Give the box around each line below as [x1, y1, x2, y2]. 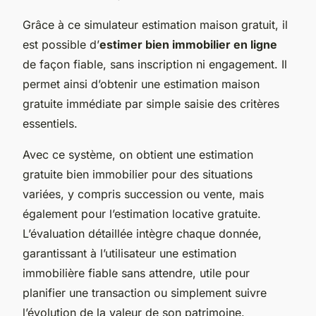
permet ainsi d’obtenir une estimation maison [23, 76, 260, 91]
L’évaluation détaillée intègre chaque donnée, [23, 226, 262, 241]
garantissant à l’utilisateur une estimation [23, 245, 236, 260]
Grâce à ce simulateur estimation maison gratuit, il [23, 17, 288, 32]
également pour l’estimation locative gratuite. [23, 206, 261, 221]
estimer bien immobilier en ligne [99, 37, 277, 51]
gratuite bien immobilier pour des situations [23, 166, 253, 181]
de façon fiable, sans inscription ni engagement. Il [23, 56, 287, 71]
